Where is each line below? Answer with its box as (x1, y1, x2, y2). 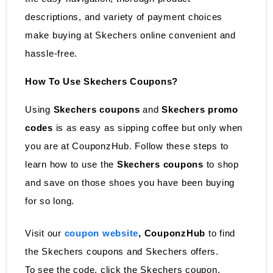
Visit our (25, 227, 65, 238)
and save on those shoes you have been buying (25, 177, 235, 188)
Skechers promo (161, 104, 238, 115)
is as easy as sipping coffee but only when (55, 122, 243, 133)
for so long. (25, 195, 77, 206)
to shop (206, 158, 239, 169)
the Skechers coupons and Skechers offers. (25, 246, 219, 257)
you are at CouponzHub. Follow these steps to (25, 140, 229, 151)
